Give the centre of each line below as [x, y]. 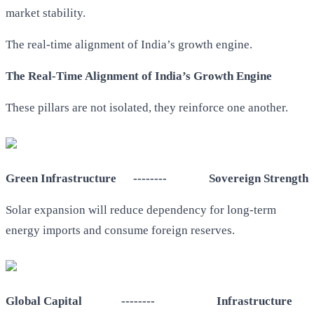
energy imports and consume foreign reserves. [120, 231]
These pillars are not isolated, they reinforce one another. [147, 108]
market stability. [46, 13]
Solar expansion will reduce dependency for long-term [141, 210]
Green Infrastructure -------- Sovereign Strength [157, 179]
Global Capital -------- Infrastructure [149, 301]
